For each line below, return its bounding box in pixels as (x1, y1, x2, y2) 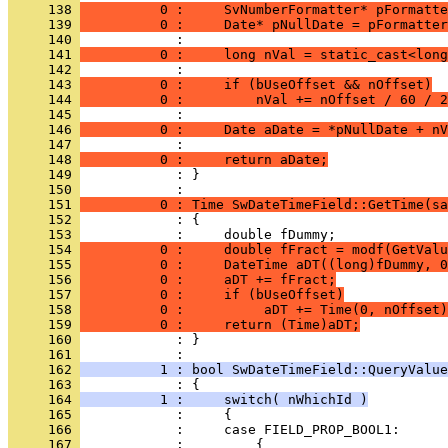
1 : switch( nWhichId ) (80, 392, 368, 407)
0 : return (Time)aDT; (80, 317, 360, 332)
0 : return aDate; (80, 152, 328, 167)
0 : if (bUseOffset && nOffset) (80, 77, 432, 92)
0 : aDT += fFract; (80, 272, 336, 287)
